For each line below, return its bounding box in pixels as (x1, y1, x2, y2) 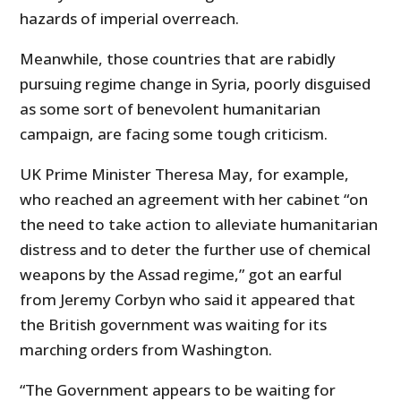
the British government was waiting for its (20, 314, 328, 336)
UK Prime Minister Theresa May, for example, (20, 164, 350, 185)
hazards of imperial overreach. (20, 8, 240, 30)
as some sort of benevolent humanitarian (20, 98, 321, 120)
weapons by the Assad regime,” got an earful (20, 264, 343, 286)
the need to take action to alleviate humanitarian (20, 214, 379, 235)
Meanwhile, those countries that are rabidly (20, 48, 337, 70)
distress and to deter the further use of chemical (20, 239, 371, 260)
